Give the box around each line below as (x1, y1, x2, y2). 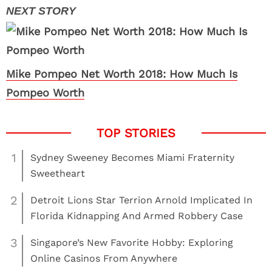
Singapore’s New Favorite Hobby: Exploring (30, 237, 233, 248)
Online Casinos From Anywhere (30, 253, 177, 264)
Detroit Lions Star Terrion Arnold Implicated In (30, 194, 253, 206)
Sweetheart (30, 168, 85, 179)
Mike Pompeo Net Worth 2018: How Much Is (6, 67, 237, 80)
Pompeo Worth (6, 86, 84, 99)
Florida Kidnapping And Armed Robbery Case (30, 210, 243, 222)
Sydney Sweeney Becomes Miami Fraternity (30, 152, 234, 163)
